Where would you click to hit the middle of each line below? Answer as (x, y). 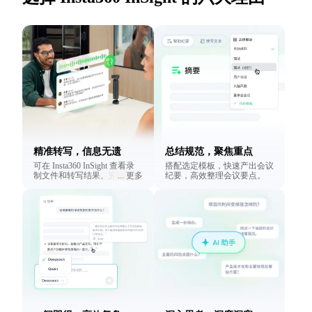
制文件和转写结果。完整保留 (88, 176)
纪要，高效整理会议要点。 (215, 176)
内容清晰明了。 (63, 195)
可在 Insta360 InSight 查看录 (84, 166)
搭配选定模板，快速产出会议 (219, 166)
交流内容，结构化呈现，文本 (88, 186)
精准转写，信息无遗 (77, 152)
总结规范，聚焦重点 (209, 152)
